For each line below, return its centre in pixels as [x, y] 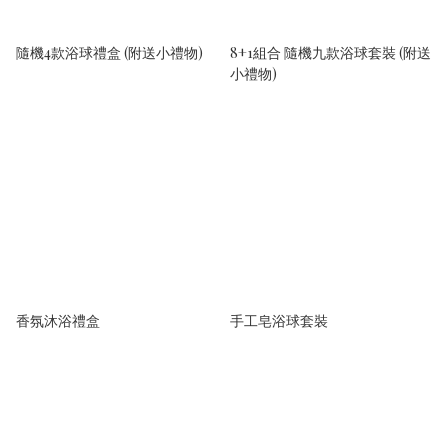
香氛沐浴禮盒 [58, 320]
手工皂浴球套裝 [279, 320]
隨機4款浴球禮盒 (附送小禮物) [109, 52]
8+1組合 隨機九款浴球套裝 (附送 [330, 52]
